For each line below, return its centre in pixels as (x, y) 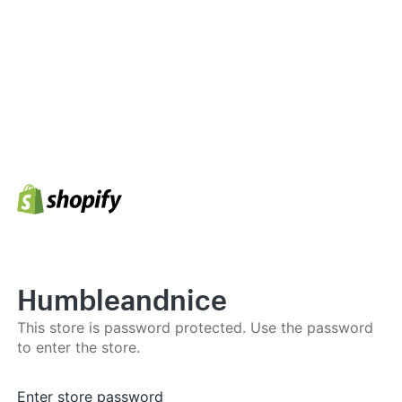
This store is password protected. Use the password (195, 327)
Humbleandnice (122, 295)
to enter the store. (79, 347)
